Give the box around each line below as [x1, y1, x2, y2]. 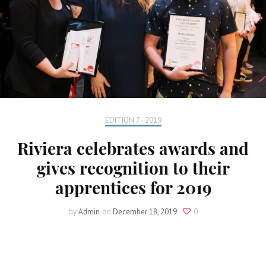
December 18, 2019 [112, 206, 177, 217]
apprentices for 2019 [55, 176, 211, 198]
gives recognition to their [36, 156, 230, 179]
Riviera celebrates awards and [17, 137, 249, 159]
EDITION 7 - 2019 [104, 115, 161, 125]
